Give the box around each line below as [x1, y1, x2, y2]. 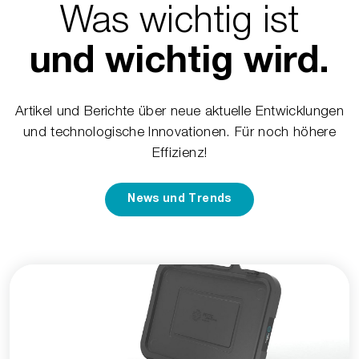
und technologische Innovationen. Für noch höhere [22, 123, 337, 139]
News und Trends [127, 193, 232, 205]
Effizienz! [151, 143, 208, 160]
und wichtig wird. [30, 45, 329, 83]
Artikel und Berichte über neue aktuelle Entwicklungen [14, 102, 345, 119]
